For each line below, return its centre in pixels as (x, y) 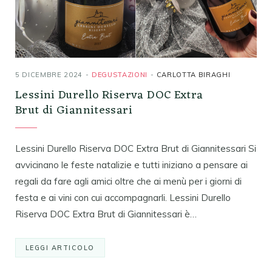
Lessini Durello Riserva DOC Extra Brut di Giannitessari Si (136, 148)
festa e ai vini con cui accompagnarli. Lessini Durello (123, 197)
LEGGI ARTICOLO (60, 247)
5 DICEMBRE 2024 (49, 74)
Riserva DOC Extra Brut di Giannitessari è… (106, 214)
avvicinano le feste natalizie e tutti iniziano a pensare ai (131, 165)
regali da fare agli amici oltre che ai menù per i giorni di (128, 181)
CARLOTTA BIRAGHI (193, 74)
